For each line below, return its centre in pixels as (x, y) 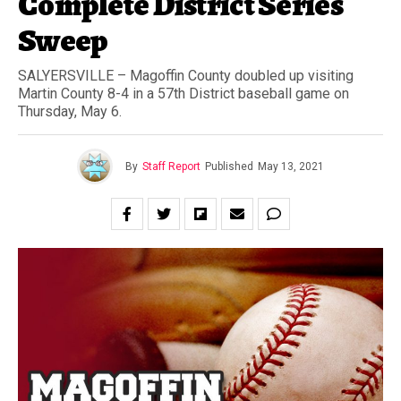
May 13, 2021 (291, 166)
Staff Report (171, 166)
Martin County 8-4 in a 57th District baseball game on (183, 94)
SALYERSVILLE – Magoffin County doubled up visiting (186, 76)
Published (229, 166)
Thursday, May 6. (70, 111)
